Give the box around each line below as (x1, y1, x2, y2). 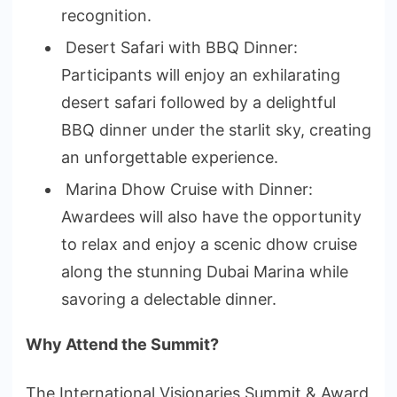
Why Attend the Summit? (26, 335, 219, 354)
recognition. (61, 6, 152, 26)
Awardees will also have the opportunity (61, 207, 362, 227)
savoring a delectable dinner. (61, 290, 276, 309)
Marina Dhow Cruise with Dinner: (61, 180, 313, 199)
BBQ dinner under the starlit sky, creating (61, 121, 371, 140)
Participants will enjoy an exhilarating (61, 66, 340, 85)
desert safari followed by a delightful (61, 93, 336, 113)
